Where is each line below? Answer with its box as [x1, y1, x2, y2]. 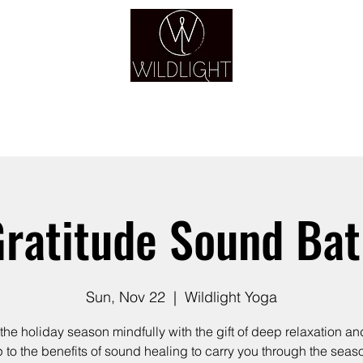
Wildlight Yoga [185, 288, 277, 307]
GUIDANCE [200, 117, 265, 144]
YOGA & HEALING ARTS [135, 82, 228, 100]
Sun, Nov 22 [86, 288, 165, 307]
